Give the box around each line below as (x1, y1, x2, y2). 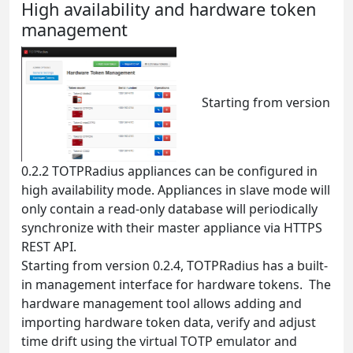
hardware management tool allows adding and (21, 294, 302, 312)
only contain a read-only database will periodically (21, 199, 318, 217)
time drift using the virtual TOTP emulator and (21, 332, 297, 350)
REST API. (21, 237, 76, 255)
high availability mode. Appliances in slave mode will (21, 180, 330, 199)
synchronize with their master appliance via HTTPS (21, 218, 322, 236)
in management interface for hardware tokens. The (21, 275, 331, 293)
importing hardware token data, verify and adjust (21, 313, 316, 331)
